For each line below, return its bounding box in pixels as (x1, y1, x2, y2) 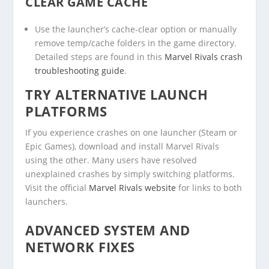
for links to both (176, 181, 243, 193)
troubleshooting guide (35, 64, 125, 76)
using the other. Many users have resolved (25, 154, 198, 166)
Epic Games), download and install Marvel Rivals (25, 140, 220, 152)
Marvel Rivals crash (165, 50, 243, 62)
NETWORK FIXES (25, 238, 135, 256)
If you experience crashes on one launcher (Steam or (25, 126, 238, 138)
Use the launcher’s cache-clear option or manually (35, 23, 237, 35)
